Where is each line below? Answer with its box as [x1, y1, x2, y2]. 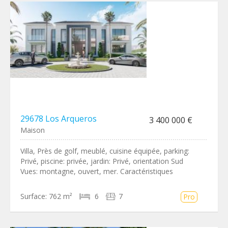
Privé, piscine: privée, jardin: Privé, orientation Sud [20, 156, 183, 166]
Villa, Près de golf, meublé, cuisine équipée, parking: [20, 146, 189, 156]
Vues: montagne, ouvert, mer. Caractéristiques [20, 166, 173, 176]
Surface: [20, 191, 47, 201]
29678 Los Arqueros [20, 113, 97, 124]
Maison [20, 125, 45, 135]
